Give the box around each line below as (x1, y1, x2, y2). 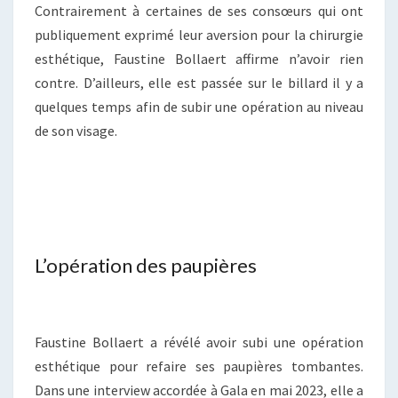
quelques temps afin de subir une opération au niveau (35, 98, 363, 116)
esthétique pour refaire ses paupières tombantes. (35, 357, 363, 376)
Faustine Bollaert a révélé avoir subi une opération (35, 333, 363, 352)
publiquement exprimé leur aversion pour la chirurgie (35, 26, 363, 44)
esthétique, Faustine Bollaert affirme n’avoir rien (35, 50, 363, 68)
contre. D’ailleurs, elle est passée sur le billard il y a (35, 74, 363, 92)
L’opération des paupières (35, 253, 257, 278)
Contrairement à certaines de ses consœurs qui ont (35, 2, 363, 20)
